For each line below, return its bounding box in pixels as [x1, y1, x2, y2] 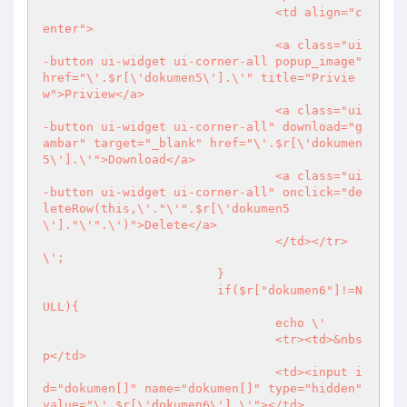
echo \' [43, 316, 275, 330]
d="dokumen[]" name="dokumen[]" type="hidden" [43, 382, 362, 395]
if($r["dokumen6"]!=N [43, 283, 217, 297]
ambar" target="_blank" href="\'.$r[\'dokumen [43, 136, 362, 150]
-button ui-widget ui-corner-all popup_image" [43, 55, 362, 68]
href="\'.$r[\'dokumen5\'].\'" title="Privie [43, 71, 355, 84]
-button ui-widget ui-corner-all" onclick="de [43, 185, 362, 199]
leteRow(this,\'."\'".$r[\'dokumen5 [43, 202, 290, 215]
